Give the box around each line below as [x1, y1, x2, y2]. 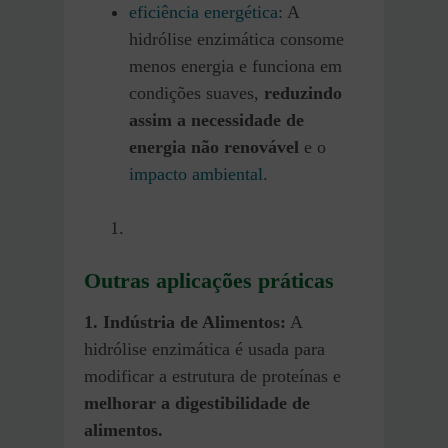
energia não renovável [129, 136, 299, 157]
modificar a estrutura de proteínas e [84, 366, 341, 387]
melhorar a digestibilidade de [84, 393, 310, 414]
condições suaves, [129, 82, 264, 103]
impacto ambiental [129, 163, 263, 184]
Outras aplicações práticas [84, 267, 334, 293]
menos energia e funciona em [129, 55, 342, 76]
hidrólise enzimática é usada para [84, 339, 325, 360]
